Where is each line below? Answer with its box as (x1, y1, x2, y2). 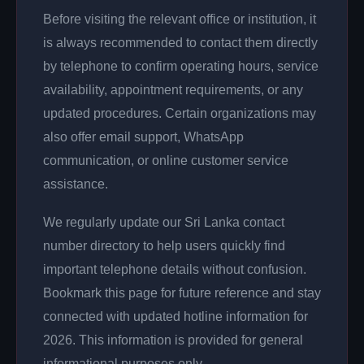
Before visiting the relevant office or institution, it (43, 11, 316, 26)
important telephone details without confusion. (43, 262, 306, 276)
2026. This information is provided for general (43, 332, 303, 347)
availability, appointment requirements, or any (43, 82, 303, 97)
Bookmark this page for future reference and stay (43, 285, 321, 300)
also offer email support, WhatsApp (43, 129, 244, 144)
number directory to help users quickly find (43, 238, 285, 253)
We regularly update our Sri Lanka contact (43, 214, 284, 229)
